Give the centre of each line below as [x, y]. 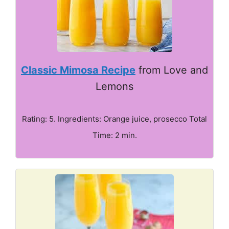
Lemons [114, 86]
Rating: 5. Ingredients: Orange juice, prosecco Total [114, 119]
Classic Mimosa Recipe [78, 70]
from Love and [172, 70]
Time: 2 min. [114, 135]
